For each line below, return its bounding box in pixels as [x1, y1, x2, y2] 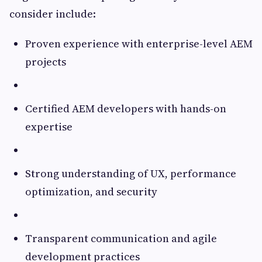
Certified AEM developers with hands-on [25, 101, 226, 116]
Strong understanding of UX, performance [25, 166, 236, 181]
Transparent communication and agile [25, 231, 217, 246]
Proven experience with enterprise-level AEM [25, 36, 253, 51]
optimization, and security [25, 184, 157, 199]
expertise [25, 119, 73, 135]
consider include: [9, 6, 96, 22]
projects [25, 54, 66, 70]
